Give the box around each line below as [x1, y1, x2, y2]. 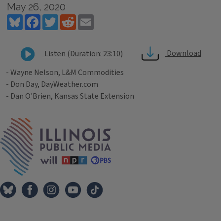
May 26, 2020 [6, 1, 66, 13]
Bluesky [23, 13, 49, 24]
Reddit [76, 13, 98, 24]
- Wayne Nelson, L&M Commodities [6, 67, 124, 78]
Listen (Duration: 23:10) [42, 48, 123, 59]
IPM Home [110, 117, 146, 128]
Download [165, 48, 201, 59]
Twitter [58, 13, 84, 24]
